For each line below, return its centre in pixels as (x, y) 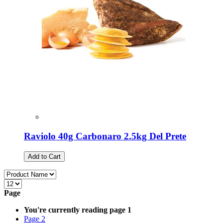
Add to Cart (44, 156)
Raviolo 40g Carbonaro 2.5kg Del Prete (105, 136)
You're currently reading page (75, 210)
